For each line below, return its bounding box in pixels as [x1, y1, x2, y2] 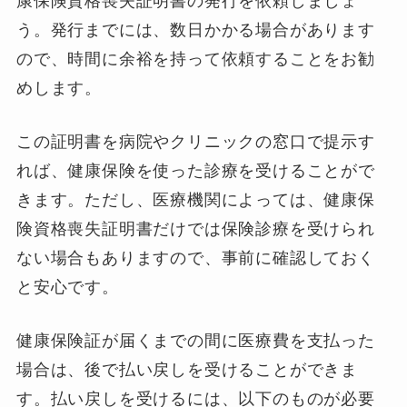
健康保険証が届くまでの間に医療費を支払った [15, 331, 375, 350]
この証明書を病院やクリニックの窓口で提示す [15, 132, 375, 151]
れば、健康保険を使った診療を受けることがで [15, 161, 375, 180]
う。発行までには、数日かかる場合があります [15, 21, 375, 40]
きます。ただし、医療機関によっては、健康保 [15, 190, 375, 209]
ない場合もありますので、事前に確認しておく [15, 248, 375, 267]
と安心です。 [15, 277, 119, 296]
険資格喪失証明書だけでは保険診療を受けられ [15, 219, 375, 238]
